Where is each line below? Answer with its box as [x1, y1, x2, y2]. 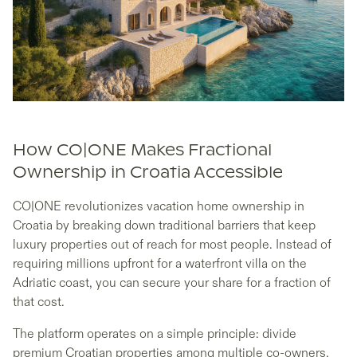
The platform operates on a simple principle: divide [13, 325, 296, 342]
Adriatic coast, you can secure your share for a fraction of [13, 274, 331, 291]
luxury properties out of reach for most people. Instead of [13, 236, 331, 253]
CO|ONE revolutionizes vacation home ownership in [13, 198, 304, 214]
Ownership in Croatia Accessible [13, 164, 283, 181]
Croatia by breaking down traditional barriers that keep [13, 217, 316, 233]
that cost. [13, 293, 65, 310]
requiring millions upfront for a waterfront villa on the [13, 255, 307, 272]
